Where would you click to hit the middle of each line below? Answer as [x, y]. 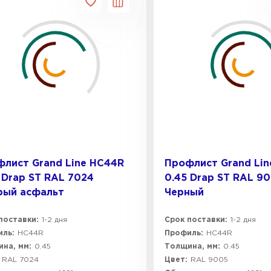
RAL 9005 [209, 260]
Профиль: [184, 233]
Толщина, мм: [192, 247]
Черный [184, 193]
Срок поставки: [196, 220]
